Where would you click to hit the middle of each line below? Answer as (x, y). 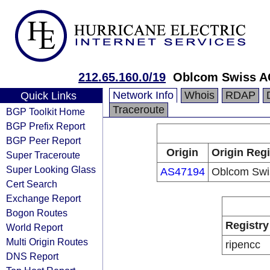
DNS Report (32, 256)
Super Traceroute (43, 155)
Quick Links (48, 96)
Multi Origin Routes (47, 242)
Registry (247, 225)
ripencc (243, 245)
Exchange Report (43, 198)
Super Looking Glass (51, 169)
